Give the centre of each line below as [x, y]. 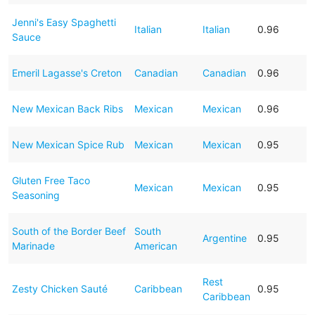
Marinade [33, 245]
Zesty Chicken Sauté [59, 288]
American [155, 245]
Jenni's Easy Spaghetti [64, 22]
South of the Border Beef [69, 231]
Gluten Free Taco [51, 180]
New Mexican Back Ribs [67, 108]
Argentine [224, 238]
